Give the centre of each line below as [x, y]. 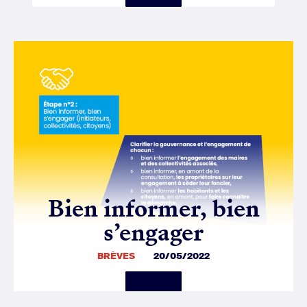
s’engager [153, 233]
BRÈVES [116, 256]
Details [148, 282]
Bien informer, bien [153, 209]
